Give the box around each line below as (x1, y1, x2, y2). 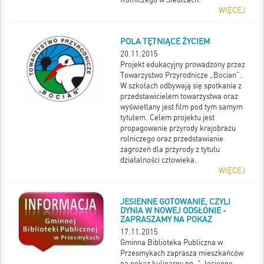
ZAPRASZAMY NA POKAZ (120, 214, 213, 224)
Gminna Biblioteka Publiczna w (120, 237, 223, 247)
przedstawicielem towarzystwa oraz (120, 91, 239, 101)
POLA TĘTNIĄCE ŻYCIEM (120, 36, 210, 46)
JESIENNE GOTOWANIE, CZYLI (120, 196, 231, 206)
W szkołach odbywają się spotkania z (120, 81, 242, 90)
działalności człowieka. (120, 155, 197, 164)
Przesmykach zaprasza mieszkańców (120, 248, 244, 258)
